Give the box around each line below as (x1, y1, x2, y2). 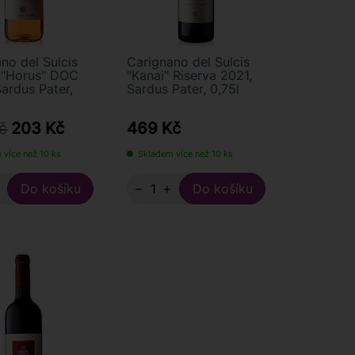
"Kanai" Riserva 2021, (127, 67, 253, 83)
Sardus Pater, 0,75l (127, 81, 240, 97)
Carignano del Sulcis (127, 54, 250, 70)
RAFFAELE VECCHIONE (13, 249, 111, 260)
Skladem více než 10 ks (138, 148, 234, 159)
